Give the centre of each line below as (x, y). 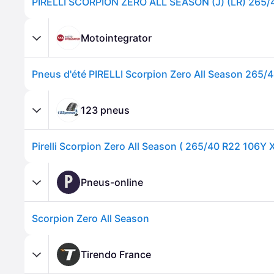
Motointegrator (116, 38)
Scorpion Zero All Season (91, 218)
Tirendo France (116, 254)
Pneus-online (112, 182)
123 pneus (105, 110)
